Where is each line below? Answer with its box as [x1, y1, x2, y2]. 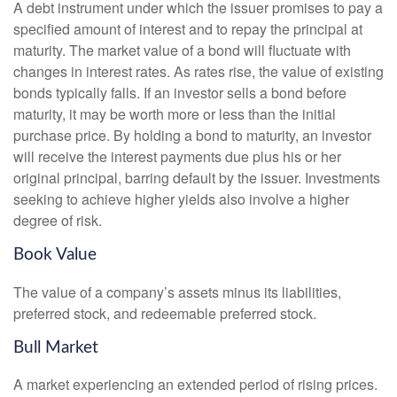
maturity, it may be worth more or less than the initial [13, 103, 336, 124]
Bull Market [13, 339, 98, 356]
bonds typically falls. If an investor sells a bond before [13, 82, 346, 103]
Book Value [13, 245, 97, 263]
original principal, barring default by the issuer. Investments [13, 167, 380, 188]
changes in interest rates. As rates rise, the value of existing [13, 60, 384, 82]
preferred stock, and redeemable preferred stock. [13, 302, 316, 323]
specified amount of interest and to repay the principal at [13, 18, 362, 39]
